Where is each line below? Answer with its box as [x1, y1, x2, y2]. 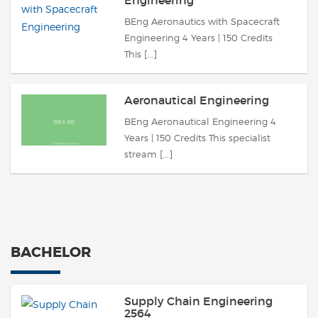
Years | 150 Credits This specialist [124, 132, 270, 143]
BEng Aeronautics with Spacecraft [124, 16, 280, 27]
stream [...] [124, 148, 172, 160]
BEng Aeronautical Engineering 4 [124, 116, 276, 127]
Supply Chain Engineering [124, 294, 273, 308]
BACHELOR [11, 243, 91, 261]
